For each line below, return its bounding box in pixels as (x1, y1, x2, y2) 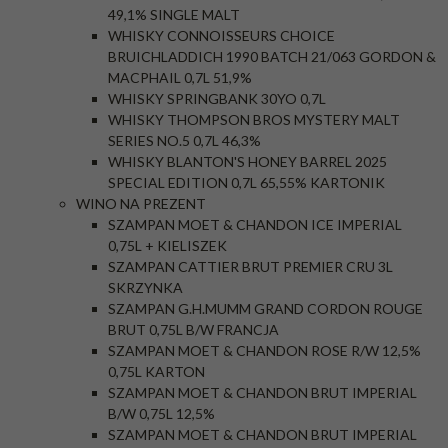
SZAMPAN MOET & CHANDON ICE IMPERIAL (108, 216, 402, 233)
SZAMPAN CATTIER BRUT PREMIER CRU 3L (108, 258, 393, 275)
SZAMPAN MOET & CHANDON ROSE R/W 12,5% (108, 342, 421, 359)
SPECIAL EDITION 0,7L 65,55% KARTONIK (108, 174, 385, 191)
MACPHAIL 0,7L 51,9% (108, 69, 252, 86)
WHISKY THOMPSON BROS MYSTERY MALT (108, 111, 400, 128)
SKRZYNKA (108, 279, 183, 296)
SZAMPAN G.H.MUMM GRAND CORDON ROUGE (108, 300, 423, 317)
